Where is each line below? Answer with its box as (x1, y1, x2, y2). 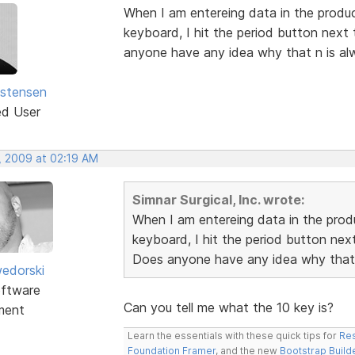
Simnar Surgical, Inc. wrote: (132, 191, 304, 208)
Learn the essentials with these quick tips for (127, 329, 339, 342)
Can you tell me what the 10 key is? (123, 299, 334, 315)
